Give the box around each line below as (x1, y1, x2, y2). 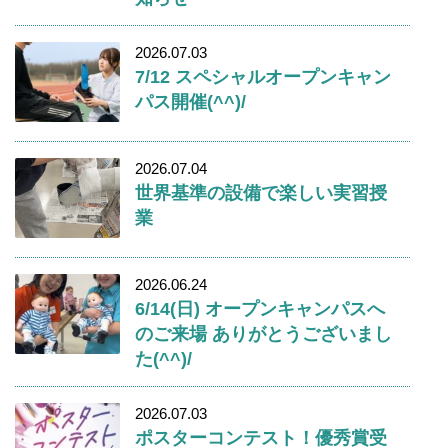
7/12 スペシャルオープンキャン (135, 65, 391, 87)
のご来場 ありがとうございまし (135, 322, 392, 344)
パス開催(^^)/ (135, 90, 246, 112)
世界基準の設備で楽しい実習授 (135, 181, 387, 203)
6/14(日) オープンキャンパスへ (135, 297, 385, 319)
